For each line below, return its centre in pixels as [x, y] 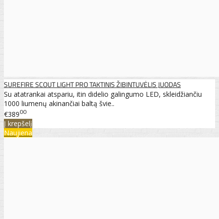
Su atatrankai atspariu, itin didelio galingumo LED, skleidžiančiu [103, 94]
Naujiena [18, 132]
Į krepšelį [18, 123]
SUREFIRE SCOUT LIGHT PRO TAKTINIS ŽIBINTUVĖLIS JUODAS [92, 85]
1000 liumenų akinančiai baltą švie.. [59, 104]
